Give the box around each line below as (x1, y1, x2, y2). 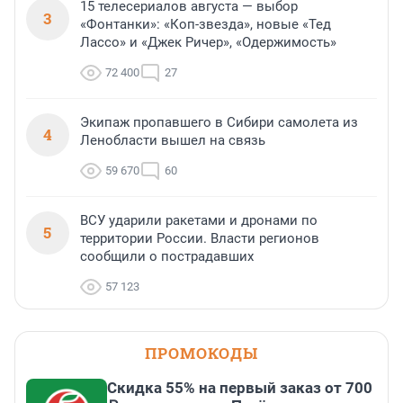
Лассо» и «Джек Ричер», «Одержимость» (80, 34, 336, 51)
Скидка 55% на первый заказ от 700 (107, 379, 372, 398)
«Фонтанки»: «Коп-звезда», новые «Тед (80, 16, 331, 33)
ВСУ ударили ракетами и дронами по (80, 212, 318, 229)
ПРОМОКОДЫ (145, 343, 258, 364)
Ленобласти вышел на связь (80, 132, 265, 149)
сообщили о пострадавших (80, 248, 254, 265)
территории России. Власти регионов (80, 230, 319, 247)
